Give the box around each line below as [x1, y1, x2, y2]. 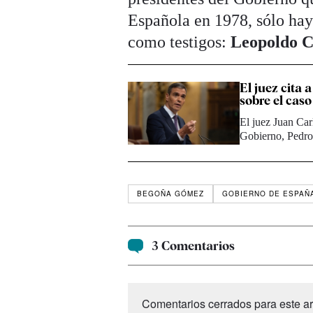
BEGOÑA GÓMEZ [137, 188, 205, 198]
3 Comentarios [151, 238, 235, 253]
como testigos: [128, 32, 231, 51]
